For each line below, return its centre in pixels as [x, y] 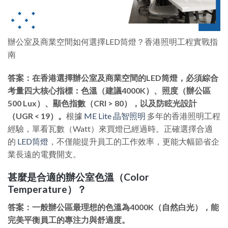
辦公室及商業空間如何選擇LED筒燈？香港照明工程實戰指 [113, 42]
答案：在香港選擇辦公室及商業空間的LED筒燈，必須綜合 [113, 78]
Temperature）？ [47, 189]
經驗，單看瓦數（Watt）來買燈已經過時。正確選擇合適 [110, 129]
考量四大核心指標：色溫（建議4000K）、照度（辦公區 [109, 91]
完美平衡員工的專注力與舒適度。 [69, 219]
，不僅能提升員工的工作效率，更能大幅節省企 [134, 141]
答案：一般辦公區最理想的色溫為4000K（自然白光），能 [113, 207]
